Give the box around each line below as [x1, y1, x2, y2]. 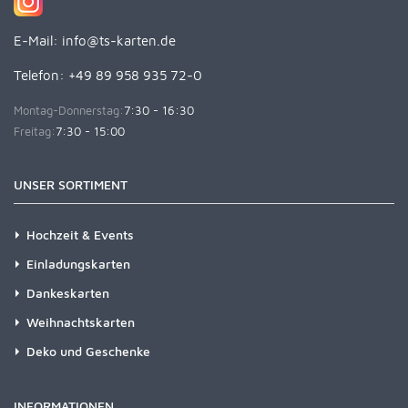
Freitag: [14, 123, 56, 138]
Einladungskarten [26, 255, 130, 271]
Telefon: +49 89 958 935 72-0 [14, 66, 202, 83]
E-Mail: [14, 32, 62, 48]
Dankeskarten [26, 284, 109, 301]
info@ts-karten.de [62, 32, 176, 48]
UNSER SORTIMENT [14, 176, 127, 192]
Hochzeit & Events [26, 226, 134, 242]
